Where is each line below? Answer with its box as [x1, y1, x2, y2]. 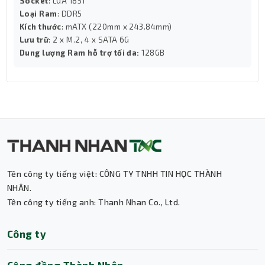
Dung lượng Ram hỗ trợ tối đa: [20, 48, 142, 57]
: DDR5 [57, 9, 82, 18]
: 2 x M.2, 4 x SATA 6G [49, 35, 130, 44]
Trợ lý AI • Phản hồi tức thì [75, 238, 155, 246]
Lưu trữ [20, 35, 49, 44]
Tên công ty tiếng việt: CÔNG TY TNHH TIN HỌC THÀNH [7, 168, 222, 179]
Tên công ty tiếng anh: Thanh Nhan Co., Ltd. [7, 196, 180, 207]
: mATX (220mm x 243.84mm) [61, 22, 172, 31]
